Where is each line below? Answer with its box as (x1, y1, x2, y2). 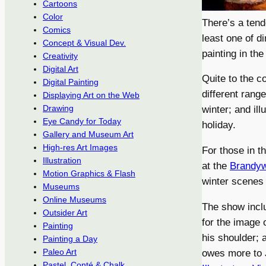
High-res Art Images (43, 142, 118, 153)
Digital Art (43, 64, 78, 74)
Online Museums (43, 195, 106, 205)
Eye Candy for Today (43, 116, 121, 126)
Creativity (43, 51, 78, 61)
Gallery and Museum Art (43, 129, 134, 140)
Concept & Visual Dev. (43, 38, 126, 48)
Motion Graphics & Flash (43, 169, 135, 179)
